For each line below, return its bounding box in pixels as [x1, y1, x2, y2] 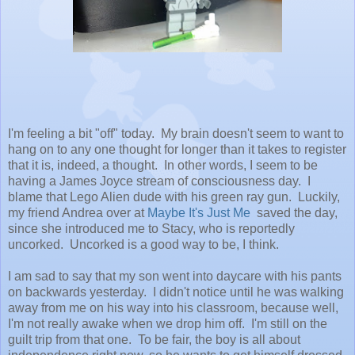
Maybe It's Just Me [147, 205, 250, 219]
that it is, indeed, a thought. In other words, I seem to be [8, 158, 318, 172]
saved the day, [250, 205, 338, 219]
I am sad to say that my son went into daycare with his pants [8, 269, 342, 283]
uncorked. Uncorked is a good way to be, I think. [8, 237, 279, 251]
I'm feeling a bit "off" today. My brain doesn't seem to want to [8, 126, 344, 140]
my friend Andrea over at [8, 205, 147, 219]
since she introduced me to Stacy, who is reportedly [8, 221, 295, 235]
